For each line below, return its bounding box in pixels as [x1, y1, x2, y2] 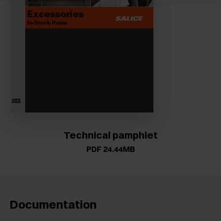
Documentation [10, 196, 97, 212]
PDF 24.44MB [86, 144, 135, 154]
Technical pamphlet [63, 128, 158, 141]
